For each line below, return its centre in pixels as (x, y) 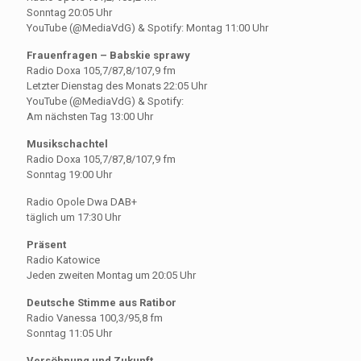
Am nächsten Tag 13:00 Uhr (90, 117)
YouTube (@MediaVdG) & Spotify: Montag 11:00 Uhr (147, 28)
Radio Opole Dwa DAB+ (82, 202)
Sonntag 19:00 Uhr (69, 175)
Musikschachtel (67, 144)
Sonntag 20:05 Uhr (69, 13)
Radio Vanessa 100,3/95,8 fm (95, 318)
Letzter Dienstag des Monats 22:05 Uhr (117, 86)
